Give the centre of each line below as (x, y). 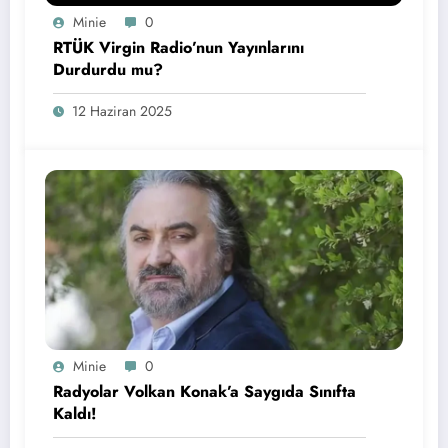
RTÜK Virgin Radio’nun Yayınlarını (178, 47)
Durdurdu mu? (108, 69)
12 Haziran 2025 (122, 110)
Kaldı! (75, 413)
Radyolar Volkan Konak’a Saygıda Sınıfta (204, 391)
